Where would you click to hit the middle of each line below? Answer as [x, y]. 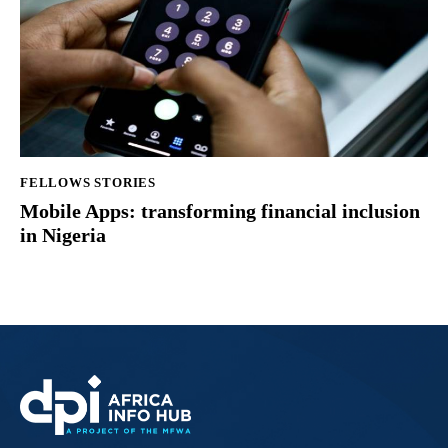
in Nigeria [63, 234]
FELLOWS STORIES [88, 183]
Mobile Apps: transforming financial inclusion [220, 210]
